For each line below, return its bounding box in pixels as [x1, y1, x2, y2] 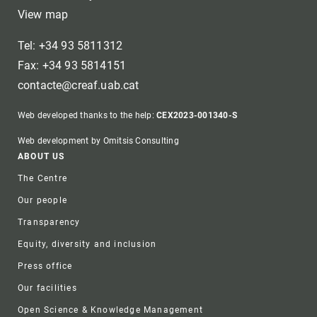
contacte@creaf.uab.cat [18, 79, 139, 93]
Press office [18, 261, 73, 272]
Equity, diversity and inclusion [18, 239, 157, 250]
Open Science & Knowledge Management [18, 305, 203, 316]
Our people [18, 195, 67, 206]
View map [18, 8, 69, 22]
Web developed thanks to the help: [18, 110, 157, 121]
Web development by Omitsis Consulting [18, 136, 179, 146]
